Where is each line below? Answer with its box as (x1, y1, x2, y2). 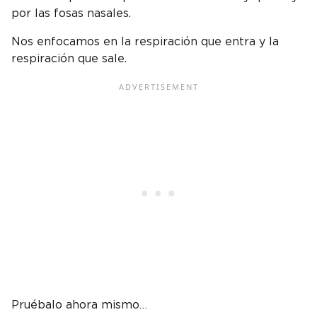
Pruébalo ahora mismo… (11, 299, 151, 311)
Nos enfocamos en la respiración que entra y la (11, 35, 279, 47)
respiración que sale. (11, 52, 130, 64)
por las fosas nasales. (11, 7, 134, 19)
